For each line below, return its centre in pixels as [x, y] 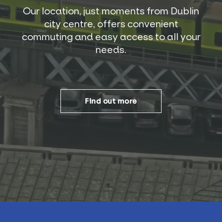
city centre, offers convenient [111, 24]
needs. [111, 50]
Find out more [111, 101]
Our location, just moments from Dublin [111, 11]
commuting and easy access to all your [111, 37]
